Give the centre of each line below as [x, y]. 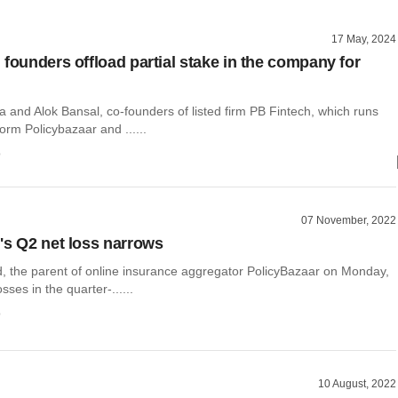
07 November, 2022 [349, 220]
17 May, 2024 [364, 39]
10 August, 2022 [357, 384]
